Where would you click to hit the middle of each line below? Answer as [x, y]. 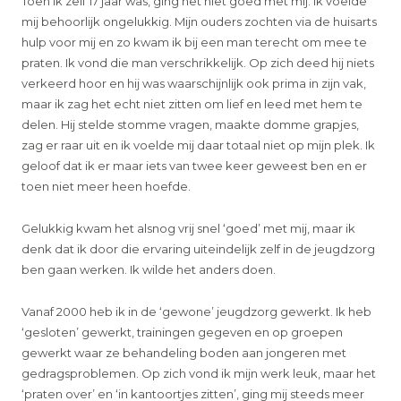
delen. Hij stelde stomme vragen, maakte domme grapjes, [191, 125]
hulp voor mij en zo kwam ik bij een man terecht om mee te [195, 43]
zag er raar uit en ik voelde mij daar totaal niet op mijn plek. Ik [199, 145]
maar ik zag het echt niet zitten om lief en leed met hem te [192, 104]
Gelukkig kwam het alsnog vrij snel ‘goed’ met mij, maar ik [189, 229]
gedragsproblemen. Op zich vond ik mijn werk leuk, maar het [199, 374]
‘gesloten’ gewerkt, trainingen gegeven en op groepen [183, 333]
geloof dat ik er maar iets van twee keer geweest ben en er [195, 166]
